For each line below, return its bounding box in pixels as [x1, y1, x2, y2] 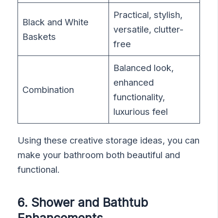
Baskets [22, 31, 56, 42]
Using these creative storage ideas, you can [18, 134, 200, 145]
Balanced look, [113, 62, 174, 73]
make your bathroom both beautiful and [18, 149, 181, 160]
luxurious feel [113, 106, 168, 117]
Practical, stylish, [113, 9, 183, 20]
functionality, [113, 91, 165, 103]
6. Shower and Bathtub [18, 195, 148, 210]
